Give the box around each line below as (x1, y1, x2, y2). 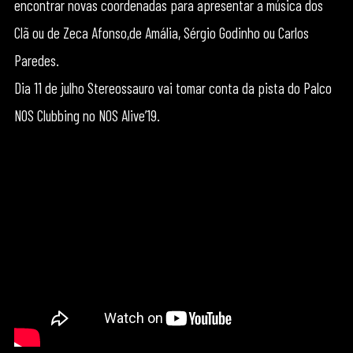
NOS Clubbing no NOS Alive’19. (13, 106, 160, 124)
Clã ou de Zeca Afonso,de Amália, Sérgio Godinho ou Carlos (13, 24, 309, 42)
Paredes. (13, 51, 59, 69)
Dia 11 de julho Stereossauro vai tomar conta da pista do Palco (13, 79, 332, 97)
